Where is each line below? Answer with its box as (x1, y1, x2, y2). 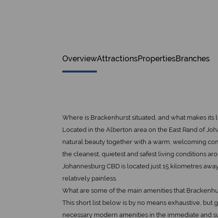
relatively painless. (62, 175, 117, 182)
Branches (176, 54, 210, 63)
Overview (62, 54, 97, 63)
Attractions (97, 54, 138, 63)
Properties (138, 54, 176, 63)
